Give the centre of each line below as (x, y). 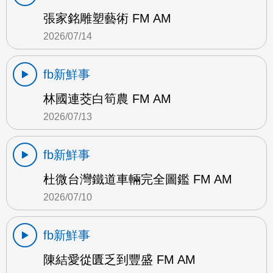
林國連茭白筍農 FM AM (107, 99)
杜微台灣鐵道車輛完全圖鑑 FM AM (138, 179)
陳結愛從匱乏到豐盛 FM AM (119, 260)
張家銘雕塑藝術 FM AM (107, 19)
